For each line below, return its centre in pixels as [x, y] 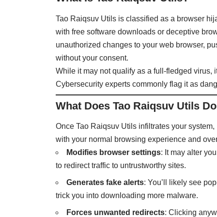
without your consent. [92, 58]
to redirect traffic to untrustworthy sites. [121, 166]
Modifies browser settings [114, 153]
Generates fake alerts [105, 183]
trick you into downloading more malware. [127, 196]
